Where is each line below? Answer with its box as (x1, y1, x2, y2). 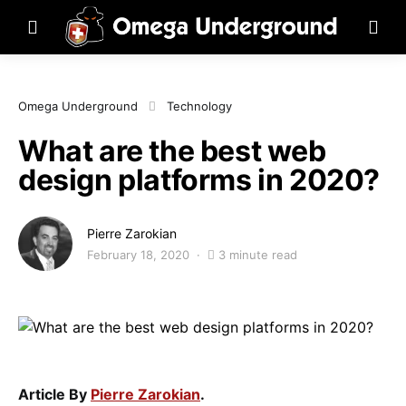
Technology (167, 99, 232, 113)
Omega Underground (18, 99, 138, 113)
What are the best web (18, 133, 326, 169)
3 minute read (218, 247, 297, 262)
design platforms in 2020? (18, 162, 381, 198)
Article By (18, 384, 91, 403)
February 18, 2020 (87, 247, 189, 262)
